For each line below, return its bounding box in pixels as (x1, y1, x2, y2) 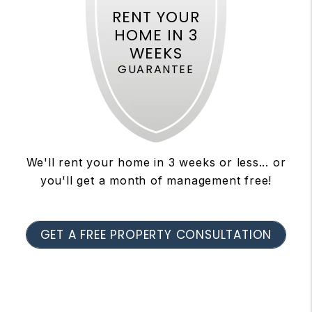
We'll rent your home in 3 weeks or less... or (26, 155, 286, 169)
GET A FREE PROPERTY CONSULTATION (40, 226, 272, 243)
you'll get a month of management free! (40, 173, 272, 187)
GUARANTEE (118, 61, 194, 77)
